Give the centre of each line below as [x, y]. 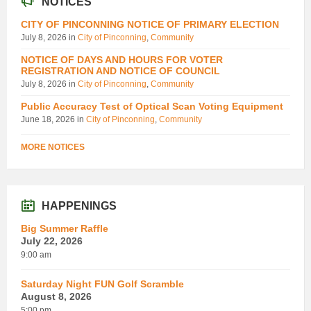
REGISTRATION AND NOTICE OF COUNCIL [120, 70]
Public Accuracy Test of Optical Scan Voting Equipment [152, 106]
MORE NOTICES [53, 147]
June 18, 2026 [49, 119]
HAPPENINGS [79, 205]
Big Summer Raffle [65, 228]
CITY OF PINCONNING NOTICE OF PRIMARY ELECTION [150, 24]
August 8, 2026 [56, 296]
